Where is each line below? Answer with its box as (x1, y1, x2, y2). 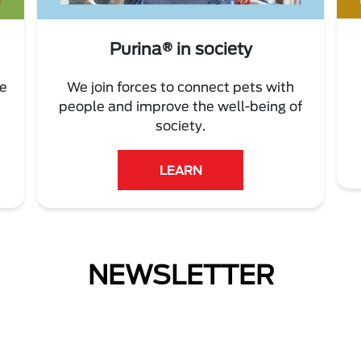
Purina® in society (109, 38, 252, 58)
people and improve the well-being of (59, 98, 302, 114)
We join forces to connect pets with (67, 78, 294, 94)
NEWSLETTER (87, 259, 274, 290)
